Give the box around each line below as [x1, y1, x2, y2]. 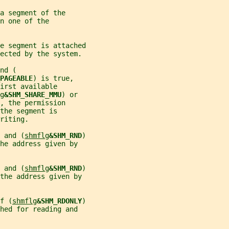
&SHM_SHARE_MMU [4, 90, 61, 99]
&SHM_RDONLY [37, 197, 82, 205]
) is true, [33, 74, 74, 83]
